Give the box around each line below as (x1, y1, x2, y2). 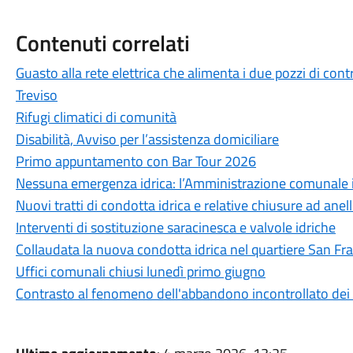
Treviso (15, 84, 58, 106)
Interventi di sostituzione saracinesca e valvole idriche (15, 217, 336, 238)
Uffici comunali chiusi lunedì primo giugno (15, 261, 266, 282)
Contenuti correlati (15, 26, 190, 60)
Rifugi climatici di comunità (15, 106, 176, 128)
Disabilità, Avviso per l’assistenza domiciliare (15, 128, 279, 150)
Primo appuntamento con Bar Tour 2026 (15, 150, 256, 172)
